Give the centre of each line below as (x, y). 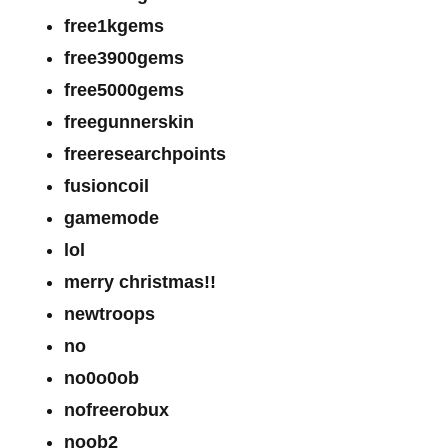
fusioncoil (106, 185)
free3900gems (124, 57)
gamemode (111, 217)
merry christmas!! (140, 281)
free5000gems (124, 89)
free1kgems (114, 25)
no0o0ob (101, 377)
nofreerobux (116, 409)
